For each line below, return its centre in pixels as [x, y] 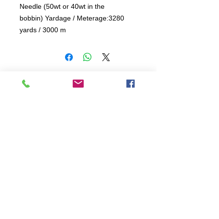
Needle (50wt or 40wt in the [62, 6]
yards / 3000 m [44, 30]
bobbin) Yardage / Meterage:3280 [72, 18]
